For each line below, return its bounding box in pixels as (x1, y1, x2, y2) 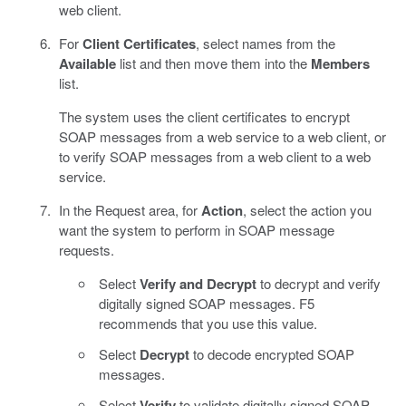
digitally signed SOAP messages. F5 (99, 293, 314, 313)
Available (58, 53, 116, 73)
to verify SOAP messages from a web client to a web (58, 146, 371, 166)
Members (310, 53, 370, 73)
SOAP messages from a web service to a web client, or (58, 126, 386, 146)
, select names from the (195, 33, 335, 53)
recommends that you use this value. (99, 313, 317, 333)
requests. (58, 239, 114, 259)
